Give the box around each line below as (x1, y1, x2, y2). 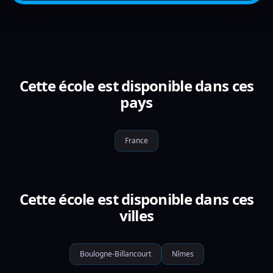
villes (119, 205, 154, 225)
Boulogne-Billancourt (79, 249, 151, 259)
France (125, 135, 148, 146)
